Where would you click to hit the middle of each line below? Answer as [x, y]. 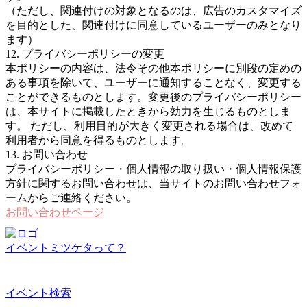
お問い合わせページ [55, 212]
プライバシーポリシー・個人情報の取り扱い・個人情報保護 [153, 169]
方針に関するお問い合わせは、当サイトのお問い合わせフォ [153, 183]
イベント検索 [38, 293]
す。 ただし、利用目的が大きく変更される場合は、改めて [149, 126]
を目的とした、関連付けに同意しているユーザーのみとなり [153, 25]
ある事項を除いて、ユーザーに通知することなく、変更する [153, 83]
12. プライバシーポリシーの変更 [85, 54]
